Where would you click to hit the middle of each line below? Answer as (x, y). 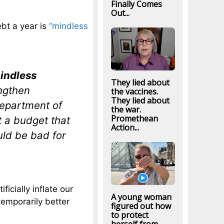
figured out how (141, 206)
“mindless (68, 26)
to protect (129, 215)
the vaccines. (134, 91)
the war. (126, 109)
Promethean (134, 118)
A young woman (141, 197)
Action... (125, 127)
